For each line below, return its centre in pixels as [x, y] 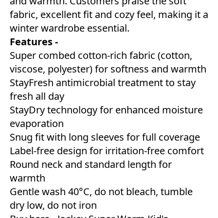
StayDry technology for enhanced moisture [106, 109]
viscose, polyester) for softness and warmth [108, 69]
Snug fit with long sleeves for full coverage [105, 137]
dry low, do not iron [53, 205]
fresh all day [37, 96]
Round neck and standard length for [91, 164]
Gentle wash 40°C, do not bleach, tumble [101, 191]
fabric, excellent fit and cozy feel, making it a [109, 14]
